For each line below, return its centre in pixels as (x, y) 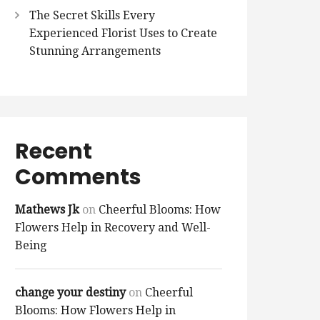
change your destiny (70, 293)
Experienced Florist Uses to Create (123, 34)
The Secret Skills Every (92, 16)
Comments (78, 177)
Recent (54, 152)
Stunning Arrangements (95, 51)
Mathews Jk (47, 210)
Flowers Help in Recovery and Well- (113, 228)
